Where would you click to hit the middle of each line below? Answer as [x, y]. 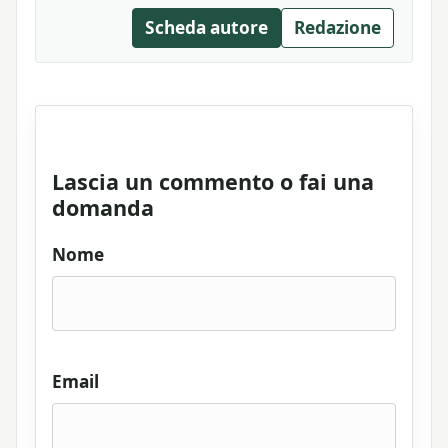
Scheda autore [206, 28]
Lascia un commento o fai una [213, 181]
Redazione [337, 28]
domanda [103, 207]
